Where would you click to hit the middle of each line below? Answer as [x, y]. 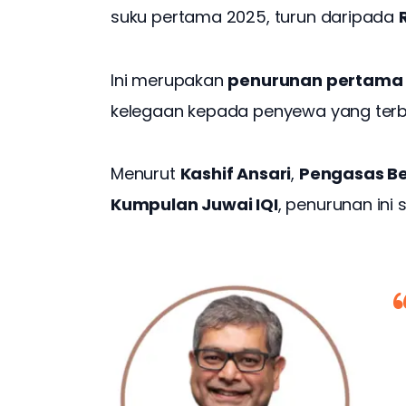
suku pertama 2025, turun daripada [255, 17]
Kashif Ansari [236, 173]
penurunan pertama [315, 80]
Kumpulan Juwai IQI [194, 204]
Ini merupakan [169, 80]
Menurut [145, 173]
